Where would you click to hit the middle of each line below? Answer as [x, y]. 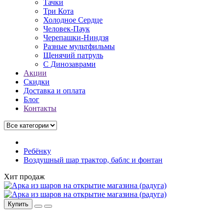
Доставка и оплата [55, 91]
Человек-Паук [67, 29]
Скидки [37, 82]
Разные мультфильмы [79, 46]
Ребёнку [37, 151]
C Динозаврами [69, 64]
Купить [18, 204]
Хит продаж [24, 177]
